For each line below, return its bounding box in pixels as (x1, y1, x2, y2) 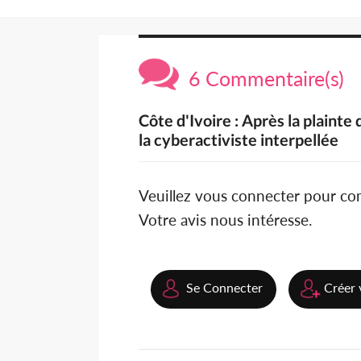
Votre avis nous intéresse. (139, 210, 312, 230)
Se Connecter (186, 280, 263, 296)
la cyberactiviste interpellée (139, 130, 338, 150)
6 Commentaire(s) (179, 66, 344, 91)
